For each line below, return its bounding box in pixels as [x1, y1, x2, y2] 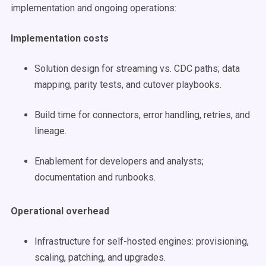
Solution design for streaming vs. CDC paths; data [34, 63, 240, 74]
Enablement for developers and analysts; [34, 156, 204, 167]
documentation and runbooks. [34, 172, 156, 183]
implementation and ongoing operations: [11, 2, 176, 14]
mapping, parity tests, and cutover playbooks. [34, 79, 221, 90]
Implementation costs [11, 33, 109, 44]
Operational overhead [11, 205, 109, 217]
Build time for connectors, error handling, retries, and [34, 109, 250, 121]
